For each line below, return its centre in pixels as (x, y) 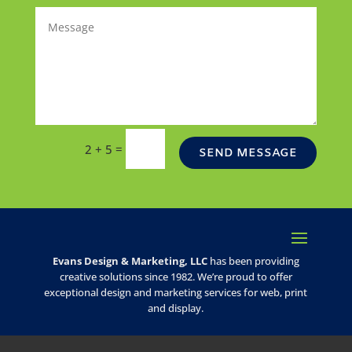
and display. (176, 308)
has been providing (253, 261)
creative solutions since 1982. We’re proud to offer (176, 277)
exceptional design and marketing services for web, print (176, 293)
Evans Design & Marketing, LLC (130, 261)
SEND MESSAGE (248, 153)
